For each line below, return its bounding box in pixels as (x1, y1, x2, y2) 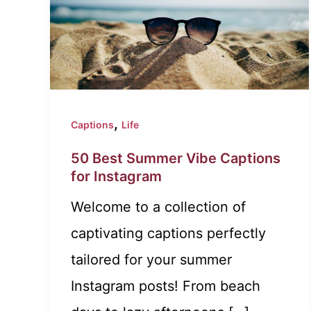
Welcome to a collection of (71, 199, 246, 216)
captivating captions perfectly (71, 225, 266, 242)
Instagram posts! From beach (71, 278, 260, 295)
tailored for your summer (71, 251, 232, 269)
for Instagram (71, 168, 162, 185)
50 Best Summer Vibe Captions (71, 150, 280, 167)
